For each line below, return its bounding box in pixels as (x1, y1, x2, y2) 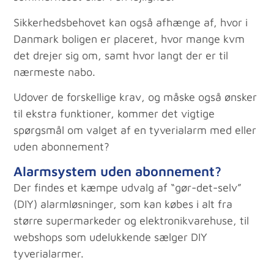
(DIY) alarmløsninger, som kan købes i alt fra (13, 198, 233, 211)
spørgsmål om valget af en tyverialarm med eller (13, 123, 257, 136)
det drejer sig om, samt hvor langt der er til (13, 48, 229, 62)
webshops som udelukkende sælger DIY (13, 231, 208, 244)
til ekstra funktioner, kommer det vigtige (13, 106, 215, 120)
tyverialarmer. (13, 247, 84, 261)
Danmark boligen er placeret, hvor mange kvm (13, 32, 245, 45)
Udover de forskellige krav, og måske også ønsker (13, 90, 257, 103)
